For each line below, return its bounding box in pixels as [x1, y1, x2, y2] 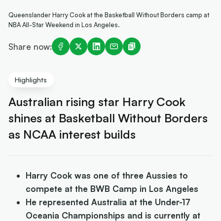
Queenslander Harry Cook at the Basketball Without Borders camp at [8, 11, 210, 19]
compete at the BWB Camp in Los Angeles [26, 183, 199, 194]
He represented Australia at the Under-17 [26, 196, 191, 207]
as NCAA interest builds [8, 127, 136, 142]
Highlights [15, 75, 47, 84]
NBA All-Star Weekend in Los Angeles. [8, 21, 120, 29]
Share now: [8, 41, 52, 52]
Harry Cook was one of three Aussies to [26, 170, 188, 181]
